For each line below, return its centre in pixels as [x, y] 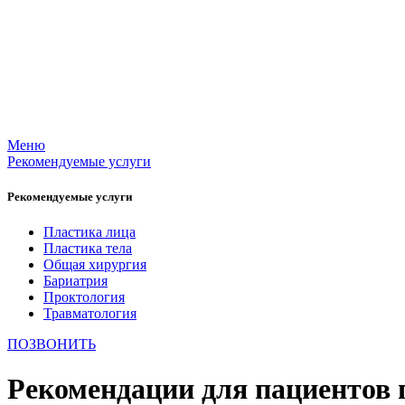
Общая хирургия [95, 265]
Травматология [90, 314]
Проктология [84, 297]
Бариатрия [75, 281]
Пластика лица [89, 232]
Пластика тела [88, 249]
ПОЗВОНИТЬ [52, 344]
